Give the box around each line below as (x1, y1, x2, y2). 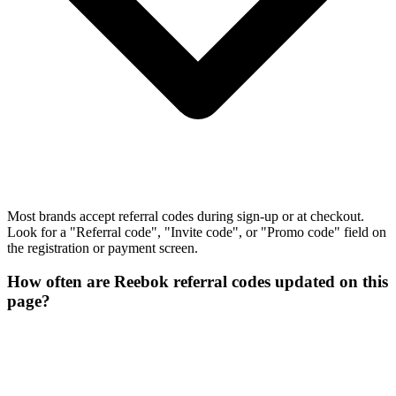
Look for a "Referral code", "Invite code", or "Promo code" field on (7, 224, 386, 240)
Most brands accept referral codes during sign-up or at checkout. (7, 208, 364, 224)
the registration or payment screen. (7, 240, 198, 255)
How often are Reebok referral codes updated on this (7, 272, 388, 292)
